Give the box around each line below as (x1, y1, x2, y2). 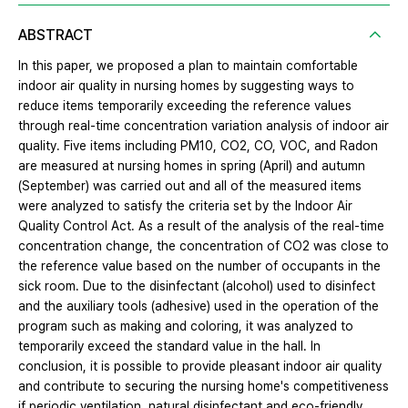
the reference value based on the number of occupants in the (18, 258, 381, 273)
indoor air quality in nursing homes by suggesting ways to (18, 77, 354, 93)
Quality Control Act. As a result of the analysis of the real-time (18, 218, 384, 233)
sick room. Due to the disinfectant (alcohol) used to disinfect (18, 278, 375, 293)
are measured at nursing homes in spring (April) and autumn (18, 158, 365, 173)
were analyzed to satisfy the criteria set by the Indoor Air (18, 198, 352, 213)
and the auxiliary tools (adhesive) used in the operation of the (18, 298, 379, 313)
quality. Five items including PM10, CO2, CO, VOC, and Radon (18, 138, 378, 153)
